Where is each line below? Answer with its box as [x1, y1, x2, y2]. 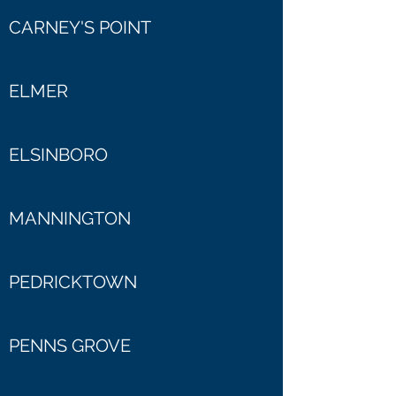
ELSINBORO [9, 144, 108, 165]
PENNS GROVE [9, 335, 131, 356]
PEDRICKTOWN [9, 271, 137, 293]
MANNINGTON [9, 208, 131, 229]
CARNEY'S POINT [9, 17, 151, 38]
